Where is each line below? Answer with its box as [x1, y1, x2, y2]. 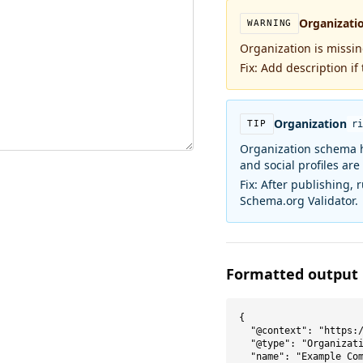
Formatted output [226, 264, 359, 284]
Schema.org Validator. [240, 193, 359, 208]
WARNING [247, 18, 293, 28]
